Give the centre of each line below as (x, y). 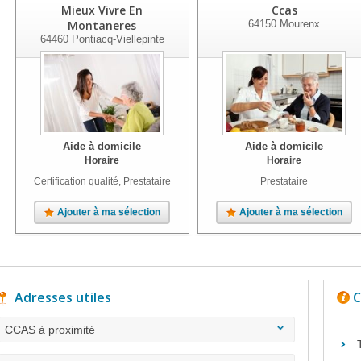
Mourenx (299, 24)
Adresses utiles (63, 297)
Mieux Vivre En (102, 10)
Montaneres (102, 25)
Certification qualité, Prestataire (102, 181)
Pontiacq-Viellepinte (116, 39)
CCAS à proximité (50, 330)
